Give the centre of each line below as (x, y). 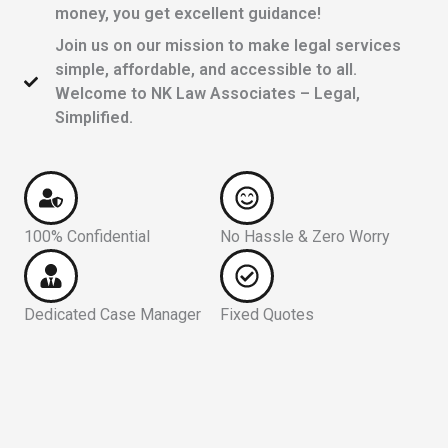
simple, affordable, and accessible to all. (205, 69)
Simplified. (93, 117)
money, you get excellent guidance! (187, 13)
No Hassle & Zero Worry (305, 236)
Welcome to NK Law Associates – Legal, (207, 93)
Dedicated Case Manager (112, 314)
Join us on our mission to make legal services (227, 45)
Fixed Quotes (267, 314)
